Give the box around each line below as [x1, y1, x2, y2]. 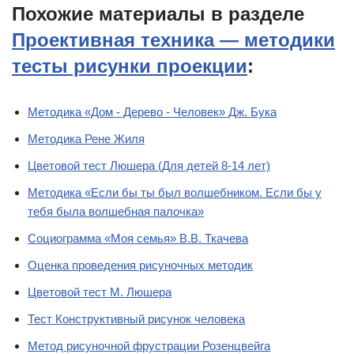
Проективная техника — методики [12, 29, 335, 51]
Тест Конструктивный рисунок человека [28, 312, 245, 326]
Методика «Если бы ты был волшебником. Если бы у [28, 186, 322, 200]
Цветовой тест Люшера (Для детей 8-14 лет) [28, 159, 270, 173]
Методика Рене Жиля [28, 132, 145, 146]
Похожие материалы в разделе [12, 3, 304, 25]
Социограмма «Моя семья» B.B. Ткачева [28, 232, 248, 246]
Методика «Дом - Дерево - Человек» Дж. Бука [28, 105, 277, 119]
